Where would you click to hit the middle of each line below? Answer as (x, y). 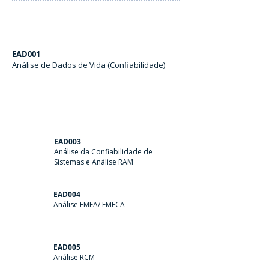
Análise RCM (74, 257)
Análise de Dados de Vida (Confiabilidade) (89, 65)
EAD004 (67, 194)
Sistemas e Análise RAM (94, 162)
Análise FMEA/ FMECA (89, 204)
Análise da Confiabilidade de (103, 151)
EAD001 (26, 54)
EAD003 (68, 141)
